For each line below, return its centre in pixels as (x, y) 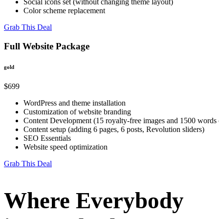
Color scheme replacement (64, 10)
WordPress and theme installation (75, 103)
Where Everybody (94, 200)
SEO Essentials (47, 138)
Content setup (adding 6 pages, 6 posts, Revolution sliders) (114, 129)
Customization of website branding (77, 111)
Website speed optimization (66, 147)
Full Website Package (47, 46)
